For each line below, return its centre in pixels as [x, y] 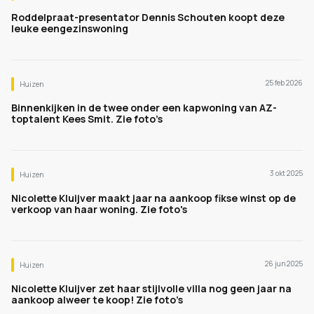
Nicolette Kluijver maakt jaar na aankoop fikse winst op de [153, 198]
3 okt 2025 [286, 173]
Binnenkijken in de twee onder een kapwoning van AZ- [144, 108]
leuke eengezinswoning [70, 28]
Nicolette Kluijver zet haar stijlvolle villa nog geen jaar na [151, 288]
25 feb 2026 [284, 83]
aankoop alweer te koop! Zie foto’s [97, 300]
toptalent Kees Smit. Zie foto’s [87, 119]
